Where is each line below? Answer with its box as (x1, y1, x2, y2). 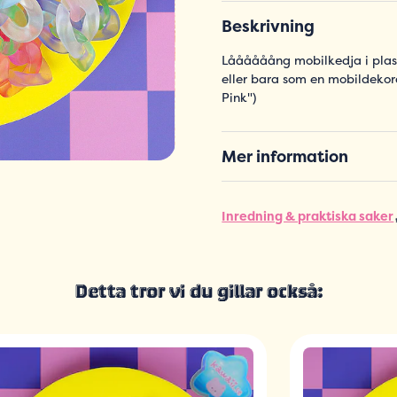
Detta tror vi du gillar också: (74, 281, 323, 306)
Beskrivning (222, 15, 315, 38)
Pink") (222, 89, 257, 106)
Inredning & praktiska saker (222, 207, 394, 225)
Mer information (222, 145, 349, 168)
